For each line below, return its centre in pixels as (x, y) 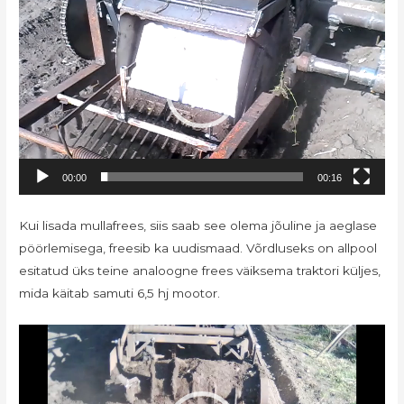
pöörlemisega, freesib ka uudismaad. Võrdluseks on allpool (198, 248)
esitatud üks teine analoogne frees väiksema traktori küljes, (200, 270)
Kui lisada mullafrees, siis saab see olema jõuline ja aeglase (198, 225)
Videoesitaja (56, 334)
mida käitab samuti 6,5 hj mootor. (120, 293)
